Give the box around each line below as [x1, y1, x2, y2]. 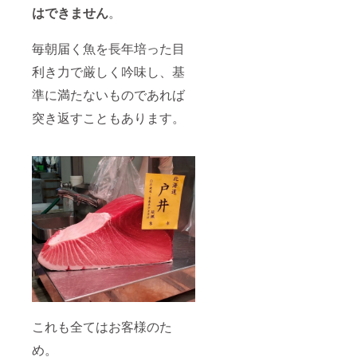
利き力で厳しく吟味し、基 [32, 61, 185, 80]
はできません [32, 2, 108, 22]
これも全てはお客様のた [32, 317, 172, 336]
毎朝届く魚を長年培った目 [32, 38, 185, 57]
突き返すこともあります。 [32, 108, 185, 127]
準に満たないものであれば [32, 84, 185, 104]
